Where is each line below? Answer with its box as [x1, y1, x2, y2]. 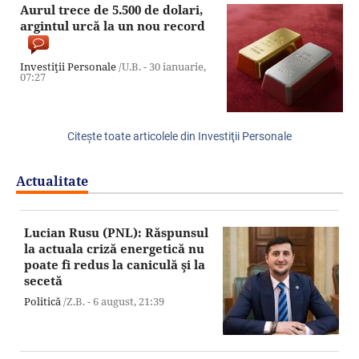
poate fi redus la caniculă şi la [24, 256, 205, 272]
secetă [24, 272, 63, 288]
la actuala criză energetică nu [24, 240, 204, 256]
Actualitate [16, 171, 88, 190]
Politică [24, 293, 61, 309]
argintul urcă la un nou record [20, 17, 205, 34]
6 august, [93, 293, 139, 309]
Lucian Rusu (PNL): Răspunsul [24, 224, 208, 240]
